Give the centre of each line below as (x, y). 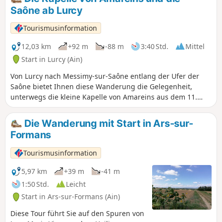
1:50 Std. (35, 184)
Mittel (195, 46)
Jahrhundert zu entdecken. (55, 107)
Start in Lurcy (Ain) (52, 59)
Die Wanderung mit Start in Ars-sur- (108, 123)
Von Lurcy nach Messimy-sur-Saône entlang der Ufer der (105, 76)
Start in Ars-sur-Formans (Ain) (71, 197)
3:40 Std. (155, 46)
